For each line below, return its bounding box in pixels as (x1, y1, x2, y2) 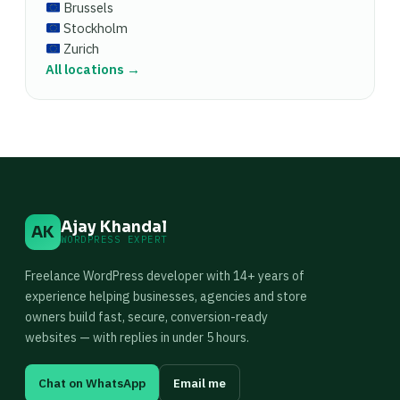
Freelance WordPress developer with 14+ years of (25, 268, 304, 284)
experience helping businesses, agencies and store (25, 288, 307, 304)
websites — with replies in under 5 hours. (25, 329, 249, 346)
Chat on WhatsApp (38, 375, 146, 391)
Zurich (60, 40, 99, 57)
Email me (173, 375, 226, 391)
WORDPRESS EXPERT (61, 233, 168, 246)
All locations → (46, 61, 140, 78)
